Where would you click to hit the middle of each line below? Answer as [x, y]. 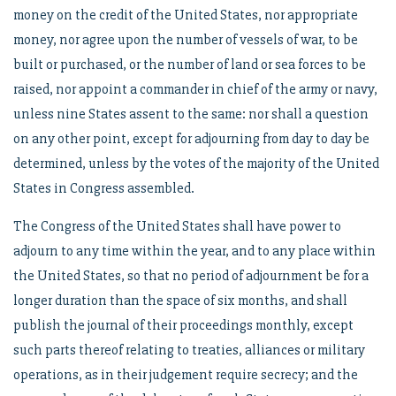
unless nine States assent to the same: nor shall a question [191, 114]
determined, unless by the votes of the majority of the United [196, 164]
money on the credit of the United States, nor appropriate [186, 15]
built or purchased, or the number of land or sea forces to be [190, 65]
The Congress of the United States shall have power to [177, 226]
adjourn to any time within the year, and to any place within [194, 251]
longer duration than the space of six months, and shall [180, 301]
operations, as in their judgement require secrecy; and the [186, 375]
